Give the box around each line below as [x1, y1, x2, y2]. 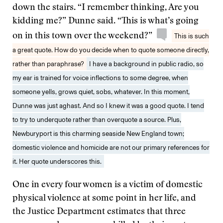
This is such [174, 32, 209, 40]
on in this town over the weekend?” [12, 32, 154, 41]
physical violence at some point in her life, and [12, 194, 196, 203]
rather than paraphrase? [12, 60, 84, 68]
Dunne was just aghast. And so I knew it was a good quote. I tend [12, 102, 204, 110]
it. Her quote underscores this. [12, 157, 102, 165]
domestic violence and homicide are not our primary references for [12, 143, 210, 151]
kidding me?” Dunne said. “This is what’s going [12, 17, 199, 26]
